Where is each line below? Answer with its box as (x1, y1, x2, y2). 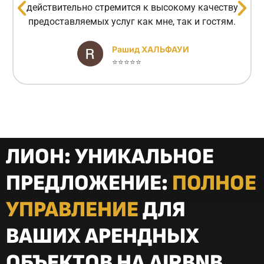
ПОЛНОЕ (172, 170, 256, 197)
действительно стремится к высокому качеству (26, 2, 238, 14)
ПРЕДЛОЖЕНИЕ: (6, 170, 172, 197)
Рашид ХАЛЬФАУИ (111, 44, 189, 55)
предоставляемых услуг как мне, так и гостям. (28, 16, 236, 28)
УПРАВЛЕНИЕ (6, 197, 138, 223)
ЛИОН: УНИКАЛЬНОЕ (6, 144, 214, 170)
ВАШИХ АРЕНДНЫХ (6, 223, 199, 250)
